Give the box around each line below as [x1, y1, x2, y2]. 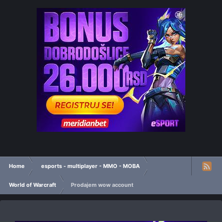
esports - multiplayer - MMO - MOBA [41, 163, 140, 170]
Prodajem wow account [71, 181, 133, 189]
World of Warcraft [9, 181, 56, 189]
